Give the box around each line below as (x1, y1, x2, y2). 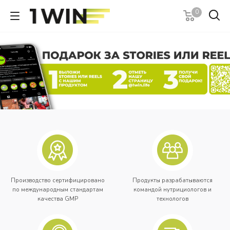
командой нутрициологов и (133, 186, 212, 194)
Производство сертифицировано (10, 177, 105, 184)
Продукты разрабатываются (132, 177, 213, 184)
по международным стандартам (12, 186, 103, 194)
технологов (157, 195, 188, 203)
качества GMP (37, 195, 78, 203)
